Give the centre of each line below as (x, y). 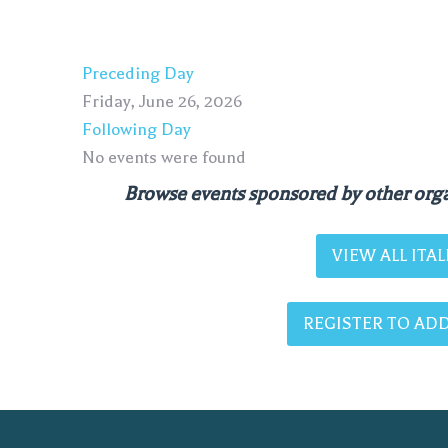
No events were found (164, 157)
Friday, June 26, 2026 (162, 101)
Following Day (136, 129)
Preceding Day (138, 73)
